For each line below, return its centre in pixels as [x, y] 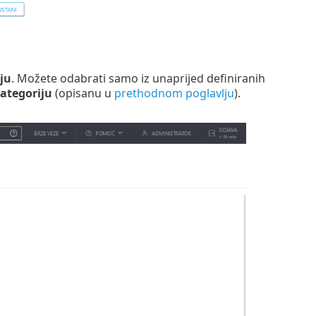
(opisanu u [83, 93]
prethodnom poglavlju [174, 93]
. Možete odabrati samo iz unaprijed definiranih [138, 79]
